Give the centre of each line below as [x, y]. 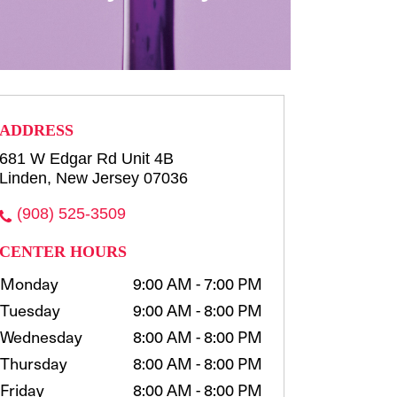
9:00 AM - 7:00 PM [197, 283]
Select [107, 108]
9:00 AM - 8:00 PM [197, 309]
